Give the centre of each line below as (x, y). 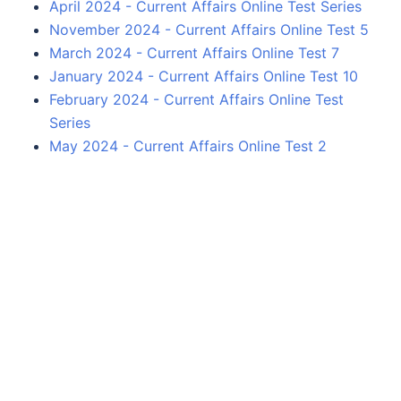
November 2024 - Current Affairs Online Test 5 (209, 29)
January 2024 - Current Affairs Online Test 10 (204, 76)
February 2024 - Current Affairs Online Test (196, 99)
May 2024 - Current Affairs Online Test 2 (188, 145)
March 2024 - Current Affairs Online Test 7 (194, 52)
